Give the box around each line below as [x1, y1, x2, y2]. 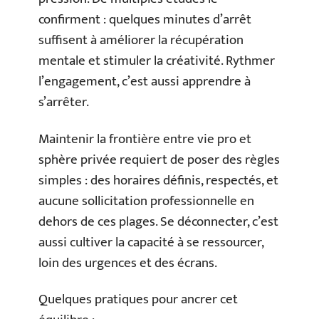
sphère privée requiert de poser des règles [38, 148, 280, 171]
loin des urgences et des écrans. [38, 251, 217, 274]
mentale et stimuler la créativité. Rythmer [38, 50, 275, 73]
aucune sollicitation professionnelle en [38, 189, 254, 212]
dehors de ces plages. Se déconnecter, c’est [38, 210, 278, 233]
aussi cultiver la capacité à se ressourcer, [38, 231, 263, 253]
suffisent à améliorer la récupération [38, 29, 244, 52]
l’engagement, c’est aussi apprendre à [38, 70, 251, 93]
